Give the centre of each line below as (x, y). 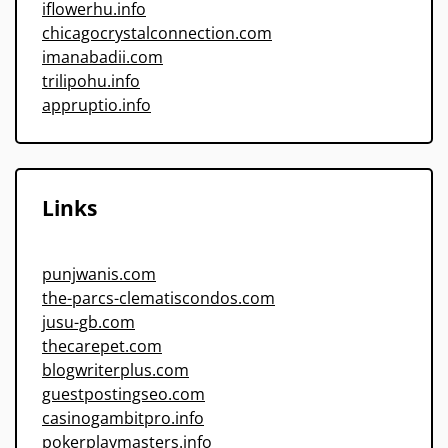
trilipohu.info (91, 81)
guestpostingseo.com (123, 394)
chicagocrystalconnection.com (157, 33)
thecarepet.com (102, 346)
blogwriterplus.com (115, 370)
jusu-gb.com (88, 322)
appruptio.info (96, 105)
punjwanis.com (99, 274)
